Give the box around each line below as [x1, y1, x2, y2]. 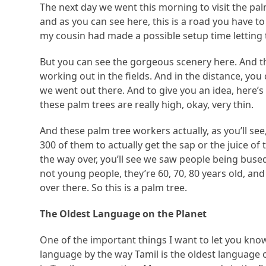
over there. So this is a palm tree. [40, 181, 188, 195]
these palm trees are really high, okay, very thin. [40, 98, 254, 112]
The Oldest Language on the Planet [40, 207, 207, 221]
